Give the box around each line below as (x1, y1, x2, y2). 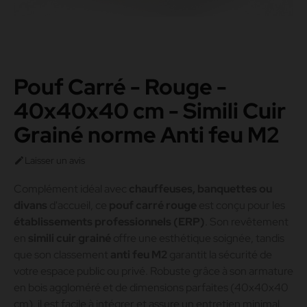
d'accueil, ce (47, 197, 109, 212)
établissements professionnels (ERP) (14, 214, 205, 229)
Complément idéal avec (14, 181, 129, 196)
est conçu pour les (197, 197, 285, 212)
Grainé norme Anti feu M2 (14, 119, 279, 149)
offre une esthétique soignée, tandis (111, 230, 284, 245)
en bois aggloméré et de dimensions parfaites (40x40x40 (14, 280, 288, 295)
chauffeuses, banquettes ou (129, 181, 272, 196)
